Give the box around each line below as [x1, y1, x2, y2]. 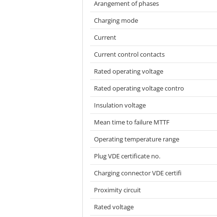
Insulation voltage [94, 101, 146, 109]
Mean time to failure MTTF [94, 118, 170, 126]
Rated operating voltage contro [94, 84, 184, 93]
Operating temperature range [94, 135, 179, 143]
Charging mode [94, 16, 138, 25]
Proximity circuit [94, 186, 141, 194]
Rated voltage [94, 202, 134, 211]
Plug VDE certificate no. [94, 152, 160, 160]
